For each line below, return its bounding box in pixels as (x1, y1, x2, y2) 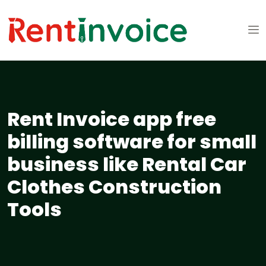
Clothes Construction (7, 173, 221, 201)
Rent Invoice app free (7, 106, 216, 133)
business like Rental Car (7, 151, 246, 178)
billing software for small (7, 128, 256, 156)
